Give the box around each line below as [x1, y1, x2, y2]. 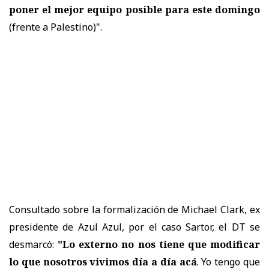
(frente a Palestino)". [9, 20, 102, 34]
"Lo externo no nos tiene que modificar [58, 238, 261, 252]
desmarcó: [9, 238, 58, 252]
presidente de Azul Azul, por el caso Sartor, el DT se [9, 220, 260, 234]
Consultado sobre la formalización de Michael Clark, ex [9, 203, 260, 217]
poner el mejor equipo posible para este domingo [9, 3, 260, 17]
